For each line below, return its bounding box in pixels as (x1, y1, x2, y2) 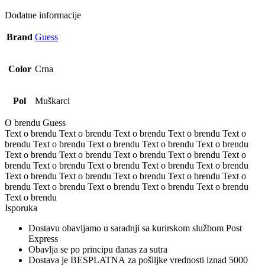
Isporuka (5, 202, 37, 213)
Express (28, 233, 58, 244)
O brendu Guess (5, 117, 66, 128)
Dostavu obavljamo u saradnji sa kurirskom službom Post (28, 222, 242, 233)
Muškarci (35, 95, 70, 106)
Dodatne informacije (5, 9, 81, 20)
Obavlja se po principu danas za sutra (28, 244, 167, 254)
